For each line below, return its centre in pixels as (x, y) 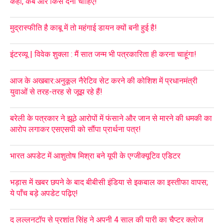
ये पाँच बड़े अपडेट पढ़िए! (44, 193)
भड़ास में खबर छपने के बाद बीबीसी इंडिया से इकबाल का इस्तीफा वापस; (109, 182)
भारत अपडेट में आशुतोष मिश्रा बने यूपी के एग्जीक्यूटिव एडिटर (95, 155)
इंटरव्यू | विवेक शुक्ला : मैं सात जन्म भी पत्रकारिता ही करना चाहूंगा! (103, 54)
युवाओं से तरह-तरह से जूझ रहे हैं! (56, 91)
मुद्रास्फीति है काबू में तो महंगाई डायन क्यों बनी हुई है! (83, 27)
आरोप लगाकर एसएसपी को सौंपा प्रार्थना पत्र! (75, 129)
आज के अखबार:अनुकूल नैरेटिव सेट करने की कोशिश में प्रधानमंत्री (104, 80)
